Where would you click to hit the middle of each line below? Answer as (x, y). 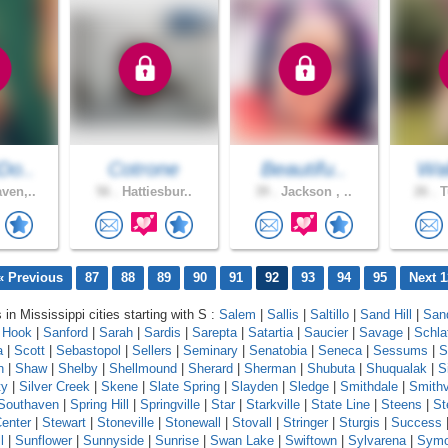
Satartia (270, 333)
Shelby (78, 369)
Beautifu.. (304, 168)
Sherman (270, 369)
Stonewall (193, 423)
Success (416, 423)
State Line (340, 405)
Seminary (210, 351)
